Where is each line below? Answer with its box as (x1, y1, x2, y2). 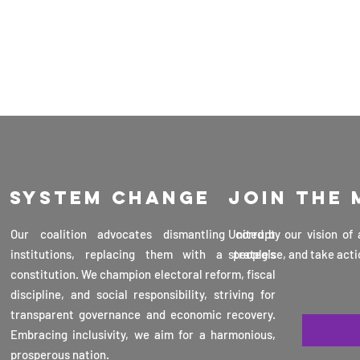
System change (10, 186, 211, 209)
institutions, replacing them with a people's (10, 247, 276, 261)
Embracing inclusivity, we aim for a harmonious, (10, 327, 276, 342)
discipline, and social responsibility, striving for (10, 287, 276, 301)
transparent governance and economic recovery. (10, 307, 276, 321)
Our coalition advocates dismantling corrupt (10, 227, 276, 241)
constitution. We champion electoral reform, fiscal (10, 267, 276, 281)
